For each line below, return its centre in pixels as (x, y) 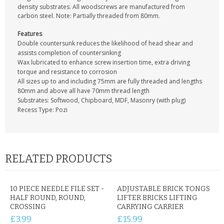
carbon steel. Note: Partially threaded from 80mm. (89, 16)
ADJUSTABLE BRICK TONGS (163, 189)
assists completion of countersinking (69, 53)
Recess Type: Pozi (42, 110)
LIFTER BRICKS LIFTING (157, 198)
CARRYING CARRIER (150, 207)
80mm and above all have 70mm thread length (83, 91)
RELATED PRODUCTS (58, 159)
